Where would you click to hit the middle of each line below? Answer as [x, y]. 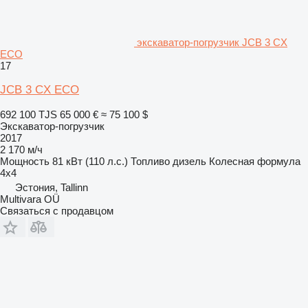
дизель [189, 161]
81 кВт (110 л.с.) [90, 161]
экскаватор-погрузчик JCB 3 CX [212, 42]
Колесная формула [255, 161]
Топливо [150, 161]
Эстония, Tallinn [52, 187]
